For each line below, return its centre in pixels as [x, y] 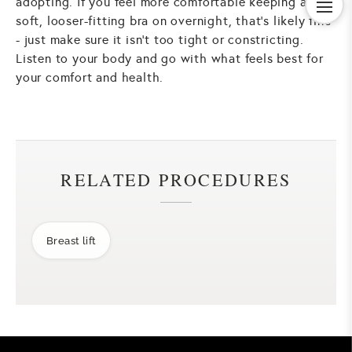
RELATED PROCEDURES [176, 180]
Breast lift [71, 240]
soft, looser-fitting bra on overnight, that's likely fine [174, 21]
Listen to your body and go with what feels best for [170, 59]
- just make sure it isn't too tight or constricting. [160, 40]
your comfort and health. [90, 78]
